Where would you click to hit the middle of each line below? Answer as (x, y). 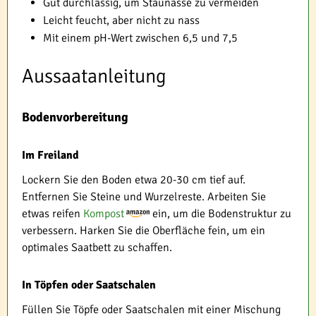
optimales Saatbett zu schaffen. (97, 248)
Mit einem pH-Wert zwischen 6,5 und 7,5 (140, 38)
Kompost (104, 214)
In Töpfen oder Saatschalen (89, 285)
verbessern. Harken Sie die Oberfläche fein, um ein (144, 231)
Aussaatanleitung (94, 76)
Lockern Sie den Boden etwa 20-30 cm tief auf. (134, 180)
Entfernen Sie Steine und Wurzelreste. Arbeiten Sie (144, 197)
